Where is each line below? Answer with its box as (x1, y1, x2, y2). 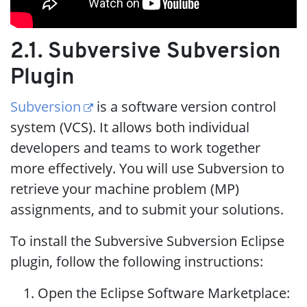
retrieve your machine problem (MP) (10, 179, 239, 198)
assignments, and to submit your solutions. (10, 199, 284, 219)
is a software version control (93, 97, 277, 116)
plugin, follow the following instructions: (10, 251, 263, 271)
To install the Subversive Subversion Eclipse (10, 231, 284, 250)
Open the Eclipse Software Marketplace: (38, 283, 290, 302)
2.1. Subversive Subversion (10, 40, 281, 63)
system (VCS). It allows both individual (10, 117, 249, 136)
